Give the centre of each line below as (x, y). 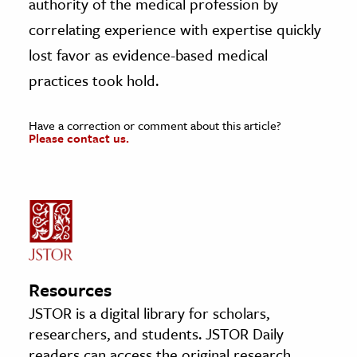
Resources (70, 289)
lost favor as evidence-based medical (148, 54)
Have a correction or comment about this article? (155, 125)
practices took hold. (94, 80)
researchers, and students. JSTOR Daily (156, 333)
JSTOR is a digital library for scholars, (149, 312)
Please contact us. (79, 137)
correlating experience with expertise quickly (175, 29)
